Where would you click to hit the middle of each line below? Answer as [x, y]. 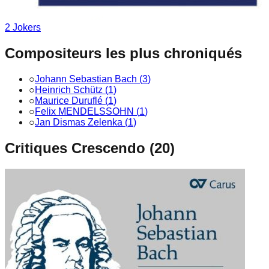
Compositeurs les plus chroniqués [123, 53]
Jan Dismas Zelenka [79, 122]
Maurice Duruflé [69, 100]
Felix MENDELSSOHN [84, 111]
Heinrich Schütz [69, 89]
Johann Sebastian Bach [86, 79]
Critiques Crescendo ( [80, 148]
